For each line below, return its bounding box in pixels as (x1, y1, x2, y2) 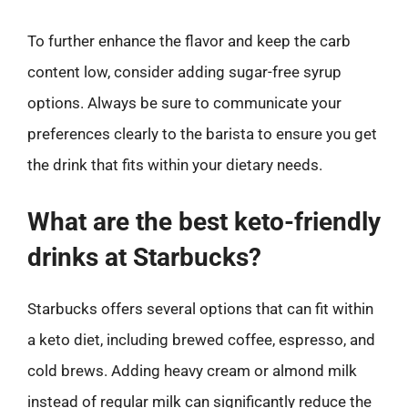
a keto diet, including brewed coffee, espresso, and (27, 330, 375, 349)
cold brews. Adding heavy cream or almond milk (27, 361, 357, 380)
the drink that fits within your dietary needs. (27, 156, 322, 174)
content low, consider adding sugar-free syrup (27, 63, 342, 81)
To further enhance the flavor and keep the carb (27, 32, 351, 50)
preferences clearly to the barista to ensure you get (27, 125, 377, 143)
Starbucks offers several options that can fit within (27, 299, 373, 318)
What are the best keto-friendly (27, 206, 381, 237)
